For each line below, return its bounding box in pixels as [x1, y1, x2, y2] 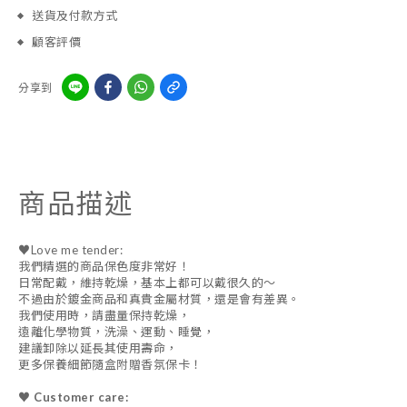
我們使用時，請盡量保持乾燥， [18, 308, 190, 323]
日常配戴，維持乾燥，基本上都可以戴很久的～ [18, 275, 276, 290]
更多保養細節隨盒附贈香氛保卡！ [18, 357, 203, 372]
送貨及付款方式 [32, 8, 118, 23]
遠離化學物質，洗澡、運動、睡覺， [18, 324, 214, 339]
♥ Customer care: [18, 390, 132, 404]
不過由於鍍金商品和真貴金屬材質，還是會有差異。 [18, 292, 301, 306]
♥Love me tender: [18, 243, 126, 257]
